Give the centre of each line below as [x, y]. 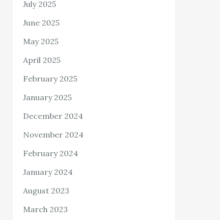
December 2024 [53, 116]
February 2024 [51, 153]
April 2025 [42, 60]
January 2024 [48, 172]
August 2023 [46, 190]
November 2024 [54, 134]
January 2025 [48, 97]
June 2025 [41, 22]
